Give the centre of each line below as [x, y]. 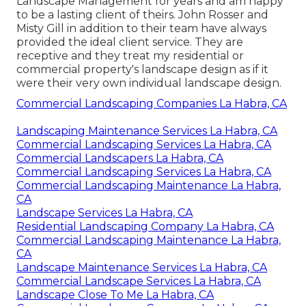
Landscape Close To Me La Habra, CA [115, 295]
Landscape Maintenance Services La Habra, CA [142, 268]
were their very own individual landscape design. [149, 83]
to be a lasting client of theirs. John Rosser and [142, 15]
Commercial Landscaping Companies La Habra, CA [152, 104]
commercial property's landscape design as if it [142, 70]
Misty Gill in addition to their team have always [141, 29]
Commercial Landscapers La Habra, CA [120, 158]
